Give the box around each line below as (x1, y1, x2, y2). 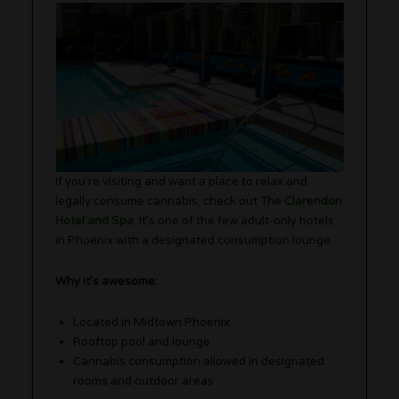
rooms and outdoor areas (73, 374, 215, 389)
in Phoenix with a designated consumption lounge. (55, 233, 334, 248)
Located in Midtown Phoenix (73, 315, 231, 330)
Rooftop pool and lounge (73, 335, 211, 350)
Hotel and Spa (55, 214, 134, 229)
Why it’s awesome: (55, 274, 159, 289)
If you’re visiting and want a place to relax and (55, 175, 308, 190)
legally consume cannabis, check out (55, 194, 261, 209)
